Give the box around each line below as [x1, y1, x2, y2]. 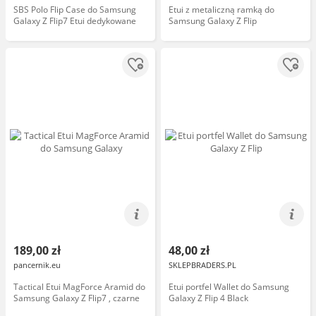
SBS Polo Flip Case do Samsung [13, 4, 136, 16]
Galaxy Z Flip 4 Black [169, 292, 248, 304]
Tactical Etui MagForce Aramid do [13, 281, 145, 293]
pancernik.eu [13, 260, 61, 270]
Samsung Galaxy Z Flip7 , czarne [13, 292, 140, 304]
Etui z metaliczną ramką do [169, 4, 274, 16]
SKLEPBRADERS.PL [169, 260, 236, 270]
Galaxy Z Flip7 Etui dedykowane [13, 15, 136, 27]
